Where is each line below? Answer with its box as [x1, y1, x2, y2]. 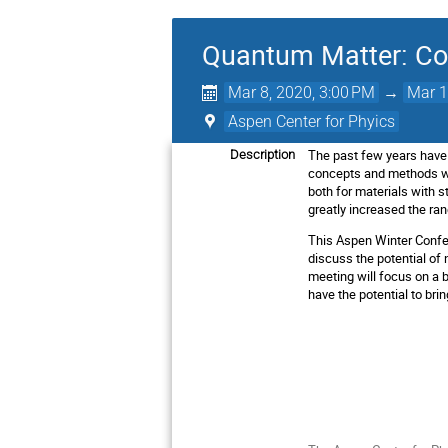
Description [230, 147, 295, 162]
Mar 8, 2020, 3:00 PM [228, 83, 376, 102]
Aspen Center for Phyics [228, 112, 396, 131]
